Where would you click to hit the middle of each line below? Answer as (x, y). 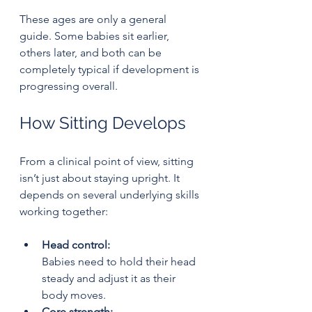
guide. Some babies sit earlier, (96, 36)
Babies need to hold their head (120, 261)
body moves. (74, 295)
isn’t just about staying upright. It (101, 178)
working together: (64, 211)
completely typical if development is (111, 69)
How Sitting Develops (103, 123)
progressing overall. (69, 86)
